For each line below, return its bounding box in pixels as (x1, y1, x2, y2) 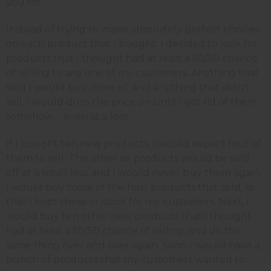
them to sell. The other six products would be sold (6, 152, 250, 164)
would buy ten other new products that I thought (6, 210, 252, 222)
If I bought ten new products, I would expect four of (6, 137, 261, 149)
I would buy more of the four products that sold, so (6, 181, 255, 193)
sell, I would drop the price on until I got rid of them (6, 96, 257, 108)
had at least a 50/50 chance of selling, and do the (6, 224, 241, 237)
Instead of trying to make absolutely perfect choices (6, 23, 259, 35)
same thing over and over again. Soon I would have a (6, 239, 260, 251)
